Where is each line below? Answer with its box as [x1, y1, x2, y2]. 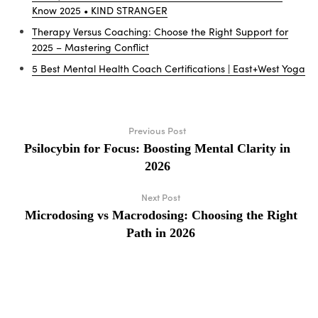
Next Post [141, 190, 180, 204]
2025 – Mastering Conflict [32, 40, 149, 55]
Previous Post [128, 124, 186, 138]
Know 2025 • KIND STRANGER [32, 4, 168, 18]
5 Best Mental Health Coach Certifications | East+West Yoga [32, 62, 305, 76]
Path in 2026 [126, 226, 195, 241]
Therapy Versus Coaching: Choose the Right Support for [32, 25, 288, 39]
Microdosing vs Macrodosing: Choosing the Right [24, 208, 297, 223]
